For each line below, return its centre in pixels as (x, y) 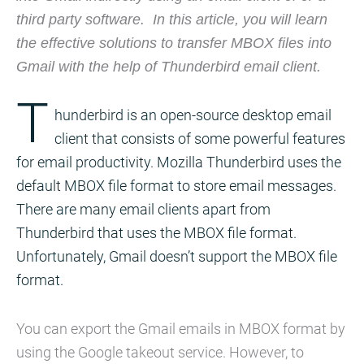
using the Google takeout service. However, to (160, 352)
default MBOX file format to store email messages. (176, 185)
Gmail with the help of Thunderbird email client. (169, 66)
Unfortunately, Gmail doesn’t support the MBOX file (177, 256)
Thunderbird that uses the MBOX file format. (156, 232)
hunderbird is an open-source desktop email (193, 115)
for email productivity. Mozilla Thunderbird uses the (179, 162)
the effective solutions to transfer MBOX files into (174, 42)
